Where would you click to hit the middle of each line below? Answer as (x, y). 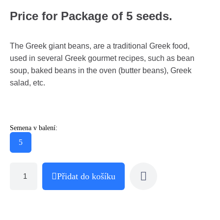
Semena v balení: (34, 128)
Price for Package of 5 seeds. (91, 16)
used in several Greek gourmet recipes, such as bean (102, 58)
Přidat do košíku (86, 176)
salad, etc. (27, 82)
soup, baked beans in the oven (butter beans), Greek (101, 70)
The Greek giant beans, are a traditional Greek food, (100, 46)
